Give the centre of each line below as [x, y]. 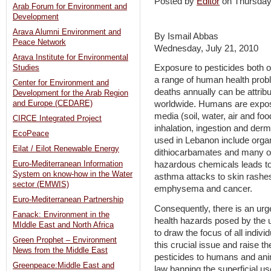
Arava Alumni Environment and [67, 32]
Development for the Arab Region [70, 93]
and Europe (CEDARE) [53, 104]
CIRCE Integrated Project [57, 119]
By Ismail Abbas [186, 36]
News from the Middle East [60, 251]
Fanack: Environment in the [61, 215]
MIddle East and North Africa [63, 225]
